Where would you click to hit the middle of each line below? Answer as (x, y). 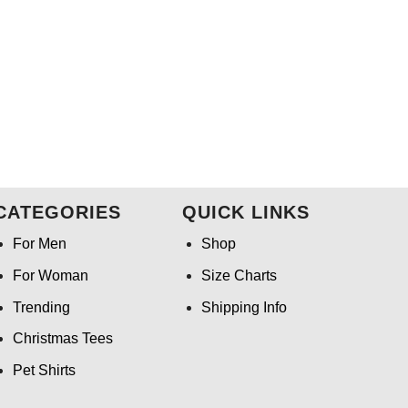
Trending (41, 307)
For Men (39, 244)
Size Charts (239, 276)
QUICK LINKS (245, 213)
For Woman (50, 276)
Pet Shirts (44, 370)
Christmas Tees (62, 339)
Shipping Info (244, 307)
